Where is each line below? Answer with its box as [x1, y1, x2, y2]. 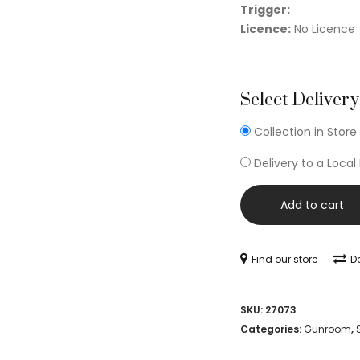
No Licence [291, 21, 355, 38]
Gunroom [304, 322, 351, 337]
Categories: [240, 322, 304, 337]
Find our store [252, 252, 317, 267]
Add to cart [280, 197, 344, 214]
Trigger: [240, 2, 290, 18]
